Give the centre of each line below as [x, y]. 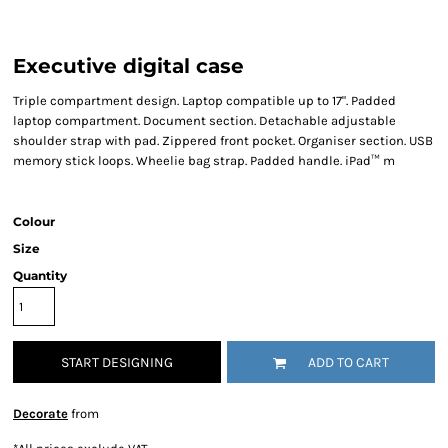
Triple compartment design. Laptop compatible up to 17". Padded [204, 100]
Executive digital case [128, 66]
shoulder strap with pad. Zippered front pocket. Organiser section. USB [223, 140]
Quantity [40, 275]
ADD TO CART [348, 363]
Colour [34, 221]
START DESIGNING [117, 363]
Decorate [40, 413]
